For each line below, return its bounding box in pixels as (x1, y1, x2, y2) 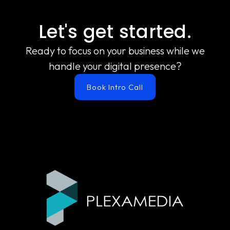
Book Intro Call (87, 82, 143, 92)
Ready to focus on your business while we (25, 44, 205, 57)
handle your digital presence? (48, 59, 182, 72)
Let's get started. (38, 18, 192, 44)
